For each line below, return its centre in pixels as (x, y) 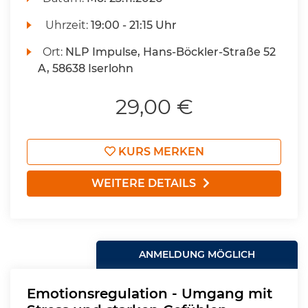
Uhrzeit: (67, 25)
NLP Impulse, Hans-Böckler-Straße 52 (171, 52)
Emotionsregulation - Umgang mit (150, 294)
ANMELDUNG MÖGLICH (197, 254)
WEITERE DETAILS (144, 183)
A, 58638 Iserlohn (86, 68)
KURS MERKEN (159, 152)
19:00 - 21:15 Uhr (134, 25)
